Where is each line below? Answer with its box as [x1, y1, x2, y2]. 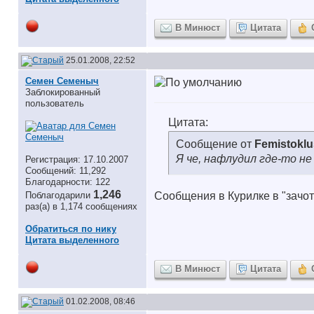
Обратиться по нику [25, 224, 116, 234]
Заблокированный [25, 87, 100, 97]
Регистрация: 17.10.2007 [25, 154, 128, 165]
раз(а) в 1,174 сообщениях [25, 201, 137, 212]
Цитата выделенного [25, 235, 119, 245]
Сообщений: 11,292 [25, 165, 106, 176]
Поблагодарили [25, 190, 93, 200]
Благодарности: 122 [25, 177, 110, 187]
